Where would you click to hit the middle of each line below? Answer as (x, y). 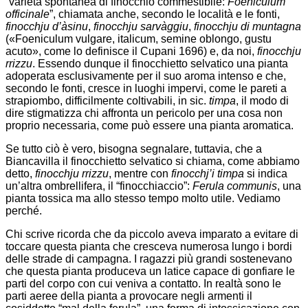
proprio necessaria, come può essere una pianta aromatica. (150, 125)
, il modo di (262, 100)
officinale (27, 14)
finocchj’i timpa (208, 173)
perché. (24, 210)
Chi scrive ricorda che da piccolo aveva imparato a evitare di (152, 234)
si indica (266, 173)
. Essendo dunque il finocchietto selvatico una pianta (160, 63)
